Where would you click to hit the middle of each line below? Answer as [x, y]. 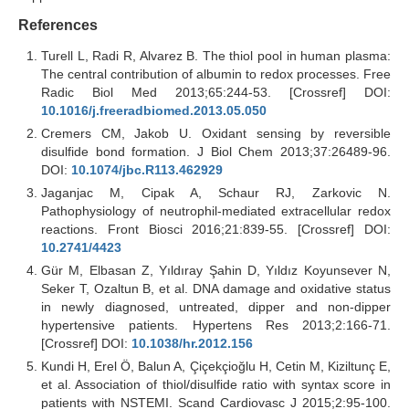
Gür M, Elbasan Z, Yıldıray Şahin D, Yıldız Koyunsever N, [216, 270]
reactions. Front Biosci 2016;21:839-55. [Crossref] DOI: [216, 229]
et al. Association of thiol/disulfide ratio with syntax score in [216, 384]
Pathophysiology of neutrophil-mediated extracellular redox [216, 210]
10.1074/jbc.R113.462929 [147, 169]
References [58, 25]
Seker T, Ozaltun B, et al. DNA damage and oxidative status [216, 288]
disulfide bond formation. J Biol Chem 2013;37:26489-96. [216, 151]
